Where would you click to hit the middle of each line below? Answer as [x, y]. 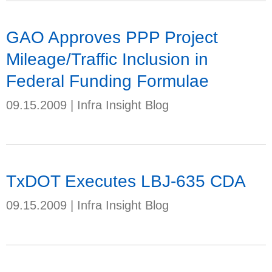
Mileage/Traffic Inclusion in [107, 59]
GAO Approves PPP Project [112, 37]
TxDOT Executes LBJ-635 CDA [126, 181]
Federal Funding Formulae [107, 81]
